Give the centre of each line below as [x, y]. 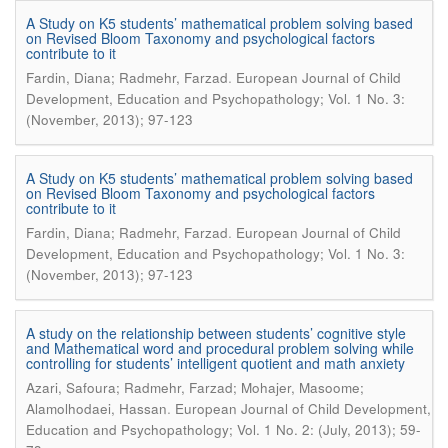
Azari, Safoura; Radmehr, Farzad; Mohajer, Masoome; [195, 387]
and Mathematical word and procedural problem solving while [220, 348]
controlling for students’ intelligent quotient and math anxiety [215, 363]
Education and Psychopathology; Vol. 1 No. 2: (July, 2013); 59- [223, 429]
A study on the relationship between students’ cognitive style [216, 333]
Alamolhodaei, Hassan [96, 408]
